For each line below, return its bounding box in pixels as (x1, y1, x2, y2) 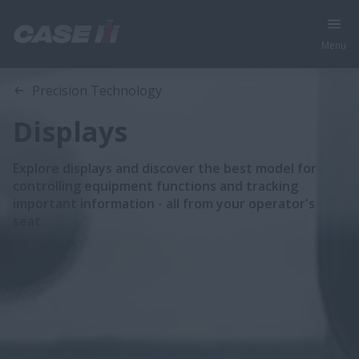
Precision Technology (32, 82, 162, 99)
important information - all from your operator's (13, 195, 315, 212)
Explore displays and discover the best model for (13, 159, 317, 177)
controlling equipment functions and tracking (13, 177, 298, 195)
